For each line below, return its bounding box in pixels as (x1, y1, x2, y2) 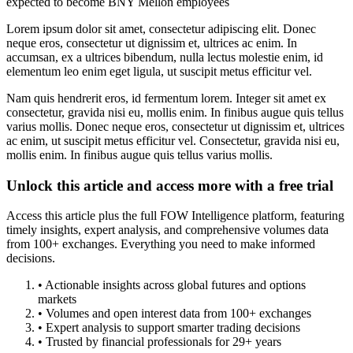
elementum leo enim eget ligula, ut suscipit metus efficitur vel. (6, 65, 312, 78)
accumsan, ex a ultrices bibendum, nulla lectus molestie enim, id (6, 50, 323, 64)
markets (38, 292, 76, 307)
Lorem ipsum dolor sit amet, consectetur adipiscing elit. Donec (6, 22, 316, 35)
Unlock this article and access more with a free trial (6, 176, 333, 194)
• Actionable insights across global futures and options (38, 278, 306, 292)
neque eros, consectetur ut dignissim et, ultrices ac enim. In (6, 36, 297, 50)
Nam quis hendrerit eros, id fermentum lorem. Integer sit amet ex (6, 91, 326, 105)
